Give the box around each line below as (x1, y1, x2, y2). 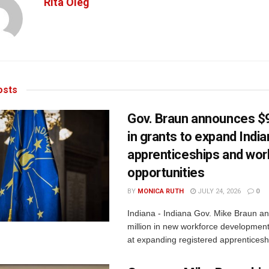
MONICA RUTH (138, 187, 184, 196)
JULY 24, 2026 (196, 187, 241, 196)
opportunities (127, 165, 205, 181)
